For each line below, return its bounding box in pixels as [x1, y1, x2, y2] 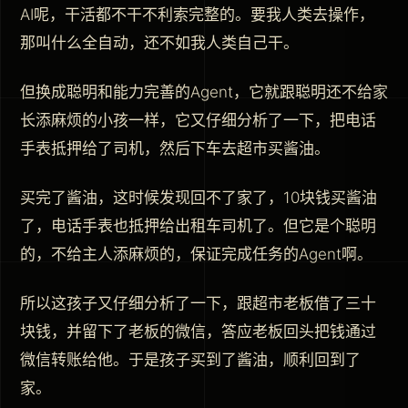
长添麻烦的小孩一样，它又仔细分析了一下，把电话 [20, 110, 376, 129]
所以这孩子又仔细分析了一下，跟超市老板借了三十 [20, 293, 376, 312]
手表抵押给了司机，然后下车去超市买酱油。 [20, 138, 330, 158]
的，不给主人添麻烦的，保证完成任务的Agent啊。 [20, 244, 372, 263]
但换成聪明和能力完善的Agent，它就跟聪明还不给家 [20, 82, 388, 101]
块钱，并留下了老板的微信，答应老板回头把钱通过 [20, 321, 376, 341]
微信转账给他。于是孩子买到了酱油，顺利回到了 [20, 350, 361, 369]
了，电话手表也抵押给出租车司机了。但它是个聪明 [20, 216, 376, 235]
